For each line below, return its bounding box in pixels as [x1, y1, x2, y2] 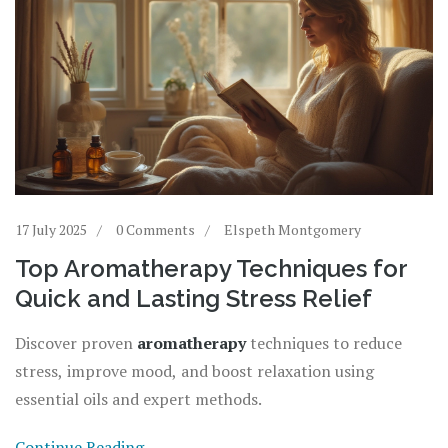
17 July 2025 [15, 219, 87, 239]
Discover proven [15, 331, 137, 354]
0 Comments [116, 219, 195, 239]
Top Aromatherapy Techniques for [15, 253, 407, 283]
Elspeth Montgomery [224, 219, 361, 239]
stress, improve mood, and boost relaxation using [15, 359, 374, 382]
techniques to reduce [246, 331, 402, 354]
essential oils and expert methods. [15, 387, 262, 410]
